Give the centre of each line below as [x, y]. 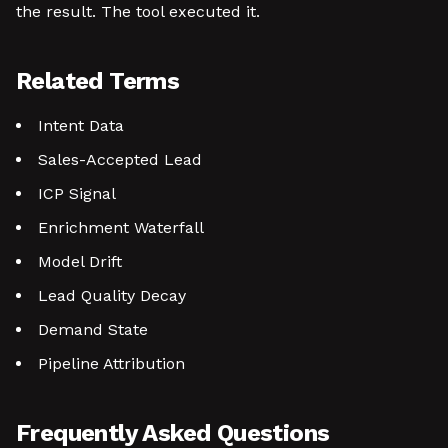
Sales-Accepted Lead [120, 159]
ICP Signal [77, 193]
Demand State [93, 329]
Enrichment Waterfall [121, 227]
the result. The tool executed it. [138, 11]
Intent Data [81, 125]
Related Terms [98, 81]
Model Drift [80, 261]
